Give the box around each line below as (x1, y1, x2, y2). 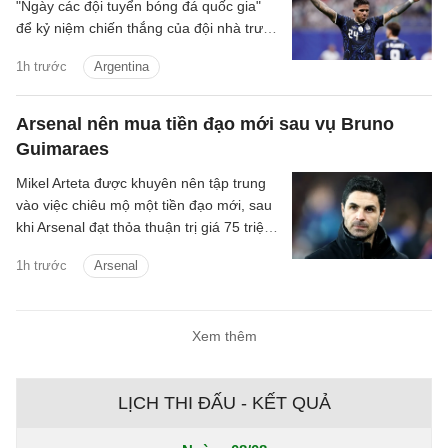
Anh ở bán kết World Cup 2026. (16, 42, 216, 59)
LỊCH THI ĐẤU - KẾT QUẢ (117, 393, 331, 414)
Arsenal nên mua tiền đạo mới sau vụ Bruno (16, 114, 394, 135)
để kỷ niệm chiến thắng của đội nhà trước (16, 20, 279, 37)
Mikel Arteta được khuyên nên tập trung (16, 175, 266, 192)
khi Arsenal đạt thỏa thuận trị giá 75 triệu (16, 219, 272, 236)
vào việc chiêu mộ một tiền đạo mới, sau (16, 197, 272, 214)
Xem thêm (191, 328, 257, 345)
